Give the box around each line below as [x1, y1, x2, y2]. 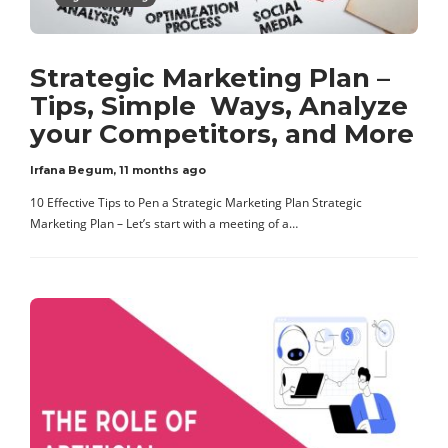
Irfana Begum [30, 163, 113, 178]
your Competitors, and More [30, 118, 414, 151]
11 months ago [119, 163, 206, 178]
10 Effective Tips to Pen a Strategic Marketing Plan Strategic [30, 194, 362, 212]
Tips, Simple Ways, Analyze [30, 90, 408, 123]
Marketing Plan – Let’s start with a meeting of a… [30, 215, 298, 233]
